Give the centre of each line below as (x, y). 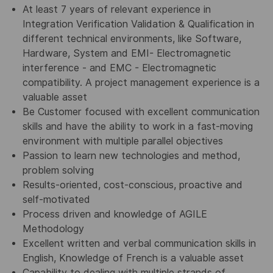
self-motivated (56, 199)
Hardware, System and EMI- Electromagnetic (126, 53)
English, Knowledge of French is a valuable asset (133, 258)
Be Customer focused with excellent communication (141, 112)
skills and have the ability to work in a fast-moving (137, 126)
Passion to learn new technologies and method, (131, 155)
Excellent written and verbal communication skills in (139, 243)
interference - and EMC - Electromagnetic (119, 68)
